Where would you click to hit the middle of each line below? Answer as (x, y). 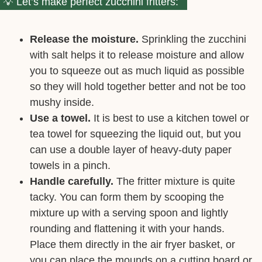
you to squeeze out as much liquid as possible (137, 70)
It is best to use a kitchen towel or (170, 118)
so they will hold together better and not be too (138, 86)
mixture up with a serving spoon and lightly (129, 213)
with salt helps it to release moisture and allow (137, 55)
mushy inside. (62, 102)
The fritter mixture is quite (174, 181)
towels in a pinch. (70, 165)
